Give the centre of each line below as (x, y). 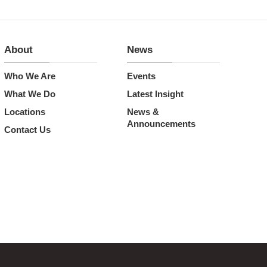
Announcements (161, 124)
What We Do (30, 94)
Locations (24, 112)
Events (141, 76)
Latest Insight (155, 94)
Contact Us (27, 130)
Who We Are (30, 76)
